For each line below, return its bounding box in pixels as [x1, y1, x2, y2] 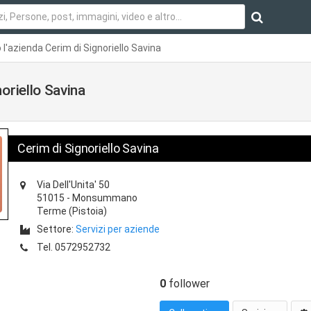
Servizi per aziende [76, 224, 160, 235]
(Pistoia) [67, 205, 107, 217]
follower [166, 277, 210, 290]
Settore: [37, 224, 76, 235]
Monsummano [72, 192, 137, 203]
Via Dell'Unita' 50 [37, 179, 110, 190]
